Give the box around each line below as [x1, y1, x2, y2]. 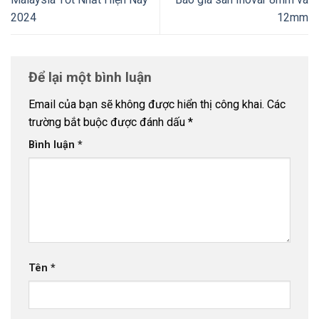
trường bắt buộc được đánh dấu [28, 115, 188, 130]
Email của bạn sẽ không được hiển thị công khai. [28, 98, 264, 112]
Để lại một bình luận [28, 69, 155, 86]
